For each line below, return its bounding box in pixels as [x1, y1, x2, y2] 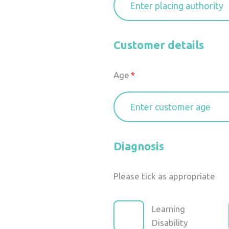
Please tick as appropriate [113, 171, 215, 181]
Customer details [113, 38, 204, 51]
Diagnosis [113, 140, 164, 152]
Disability [152, 218, 188, 227]
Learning [152, 204, 185, 214]
